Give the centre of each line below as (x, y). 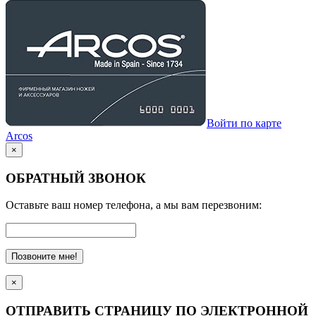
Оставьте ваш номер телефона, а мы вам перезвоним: (134, 205)
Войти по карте (244, 123)
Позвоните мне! (44, 257)
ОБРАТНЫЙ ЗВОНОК (76, 178)
